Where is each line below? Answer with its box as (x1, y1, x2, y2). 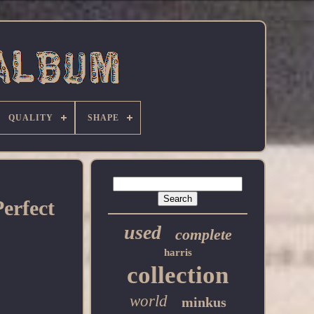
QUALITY (8, 113, 53, 123)
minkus (181, 294, 226, 310)
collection (127, 261, 229, 289)
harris (163, 247, 192, 258)
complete (175, 226, 232, 243)
